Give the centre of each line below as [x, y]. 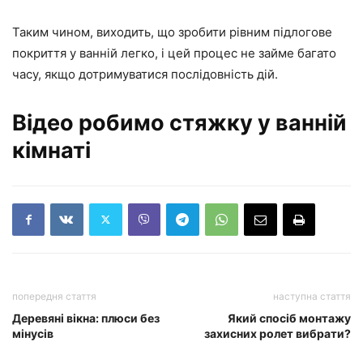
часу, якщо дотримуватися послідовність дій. [145, 74]
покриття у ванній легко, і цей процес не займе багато [174, 53]
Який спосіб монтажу [289, 318]
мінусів [33, 333]
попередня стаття [54, 296]
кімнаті [51, 150]
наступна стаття [312, 296]
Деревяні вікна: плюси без [86, 318]
